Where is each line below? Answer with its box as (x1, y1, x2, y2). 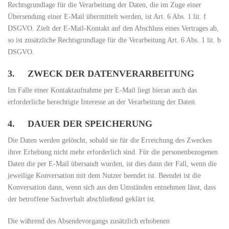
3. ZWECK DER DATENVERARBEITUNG (8, 68, 194, 79)
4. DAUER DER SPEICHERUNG (8, 119, 152, 129)
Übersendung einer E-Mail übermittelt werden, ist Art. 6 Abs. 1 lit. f (8, 13, 206, 20)
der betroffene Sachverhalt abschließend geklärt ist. (8, 195, 156, 203)
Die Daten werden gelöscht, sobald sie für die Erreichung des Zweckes (8, 136, 212, 144)
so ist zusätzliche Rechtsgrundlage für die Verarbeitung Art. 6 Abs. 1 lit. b (8, 36, 221, 44)
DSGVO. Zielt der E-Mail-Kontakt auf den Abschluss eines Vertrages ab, (8, 25, 219, 32)
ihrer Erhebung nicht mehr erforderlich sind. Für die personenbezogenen (8, 148, 218, 156)
